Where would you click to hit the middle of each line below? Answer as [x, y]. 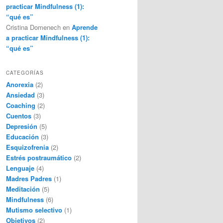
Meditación [23, 189]
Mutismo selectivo [34, 210]
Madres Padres [29, 179]
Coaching [21, 106]
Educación [22, 137]
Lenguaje [20, 168]
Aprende [85, 27]
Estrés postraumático [39, 158]
